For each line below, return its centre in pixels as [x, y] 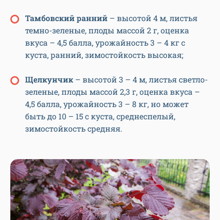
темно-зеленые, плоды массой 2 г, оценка [107, 30]
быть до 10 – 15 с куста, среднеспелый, [100, 116]
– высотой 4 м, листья [152, 18]
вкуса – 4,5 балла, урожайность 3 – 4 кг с [105, 43]
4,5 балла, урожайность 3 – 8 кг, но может [107, 104]
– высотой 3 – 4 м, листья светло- [141, 80]
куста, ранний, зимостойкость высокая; [104, 55]
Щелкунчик [50, 80]
